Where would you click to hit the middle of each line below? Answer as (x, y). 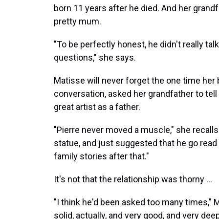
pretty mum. (77, 22)
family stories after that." (101, 156)
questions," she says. (95, 58)
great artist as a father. (97, 107)
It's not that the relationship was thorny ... (133, 179)
